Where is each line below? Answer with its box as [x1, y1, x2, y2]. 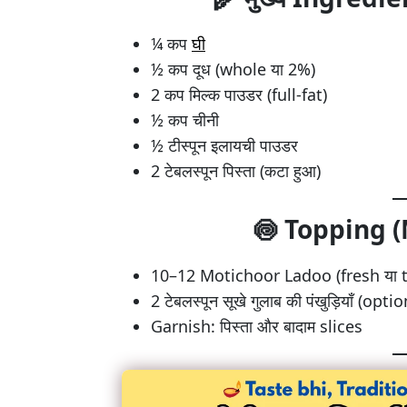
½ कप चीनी [151, 108, 219, 131]
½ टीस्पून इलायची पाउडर [151, 134, 298, 156]
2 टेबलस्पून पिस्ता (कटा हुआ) [151, 159, 321, 182]
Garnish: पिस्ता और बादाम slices [151, 314, 362, 337]
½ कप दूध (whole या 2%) [151, 57, 315, 80]
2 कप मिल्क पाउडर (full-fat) [151, 83, 327, 105]
